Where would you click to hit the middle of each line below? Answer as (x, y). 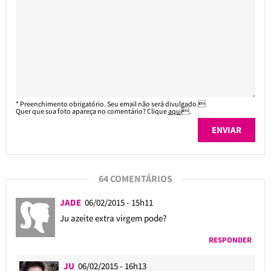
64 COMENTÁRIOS (135, 178)
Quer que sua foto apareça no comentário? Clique (92, 111)
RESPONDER (230, 240)
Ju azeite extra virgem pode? (113, 218)
